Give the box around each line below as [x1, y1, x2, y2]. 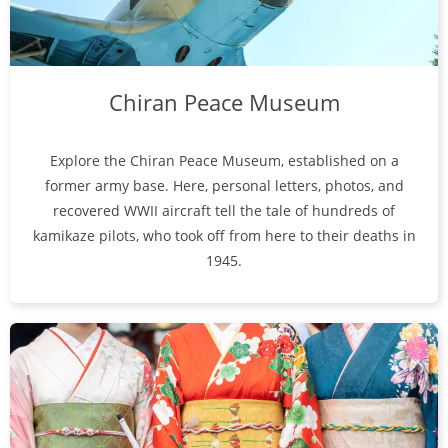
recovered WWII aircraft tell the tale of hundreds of [53, 200, 395, 220]
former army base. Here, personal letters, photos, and [44, 175, 404, 195]
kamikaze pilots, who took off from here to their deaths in [32, 225, 416, 245]
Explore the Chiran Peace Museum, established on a [49, 150, 399, 170]
